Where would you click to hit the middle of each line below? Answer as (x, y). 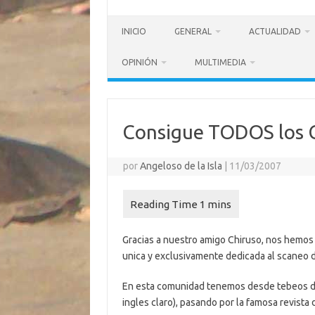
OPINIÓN (140, 62)
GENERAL (193, 31)
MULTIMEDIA (220, 62)
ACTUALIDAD (275, 31)
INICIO (134, 31)
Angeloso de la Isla (181, 166)
